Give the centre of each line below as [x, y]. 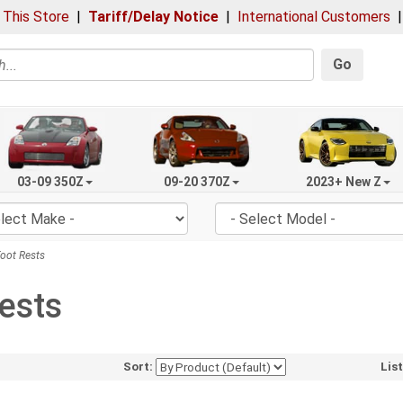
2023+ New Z [343, 181]
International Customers [314, 17]
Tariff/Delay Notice [153, 17]
